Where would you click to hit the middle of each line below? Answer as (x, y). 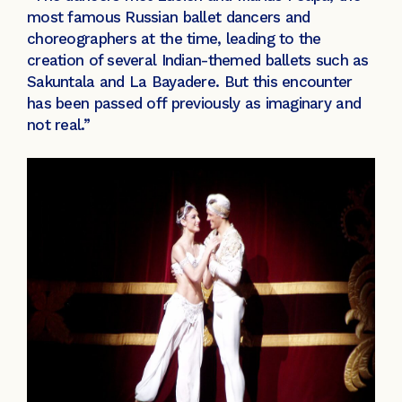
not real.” (58, 124)
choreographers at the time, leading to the (174, 38)
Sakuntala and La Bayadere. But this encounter (190, 81)
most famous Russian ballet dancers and (169, 17)
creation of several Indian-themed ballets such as (198, 60)
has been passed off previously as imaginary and (194, 103)
